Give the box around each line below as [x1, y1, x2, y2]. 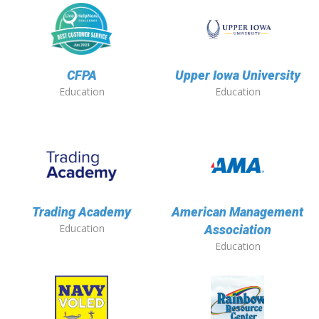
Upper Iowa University [174, 68, 300, 83]
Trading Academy [32, 204, 131, 220]
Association [204, 222, 271, 238]
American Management [172, 204, 303, 220]
